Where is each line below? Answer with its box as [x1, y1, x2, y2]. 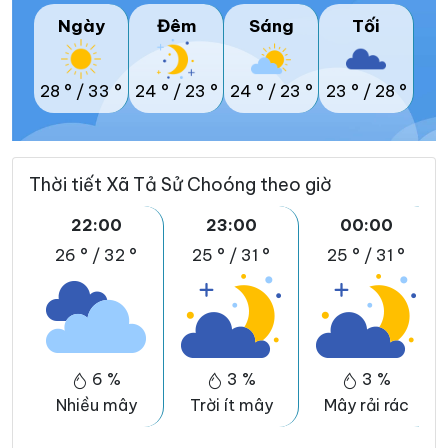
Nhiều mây [55, 394, 137, 415]
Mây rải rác [323, 394, 409, 415]
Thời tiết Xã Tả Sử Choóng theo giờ [29, 172, 332, 196]
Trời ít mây [189, 394, 273, 415]
